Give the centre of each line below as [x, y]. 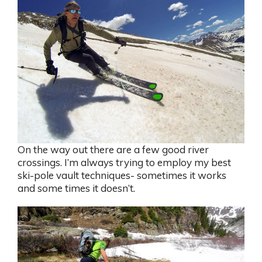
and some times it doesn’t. [76, 188]
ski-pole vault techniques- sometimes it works [122, 175]
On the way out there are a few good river [113, 150]
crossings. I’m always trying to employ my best [124, 163]
